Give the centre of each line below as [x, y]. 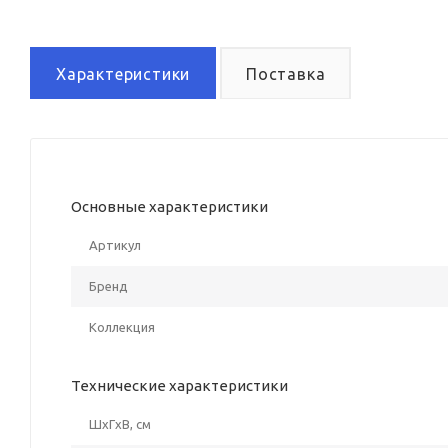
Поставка [286, 73]
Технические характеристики [179, 385]
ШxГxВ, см [120, 423]
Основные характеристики [169, 206]
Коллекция [122, 326]
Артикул [115, 244]
